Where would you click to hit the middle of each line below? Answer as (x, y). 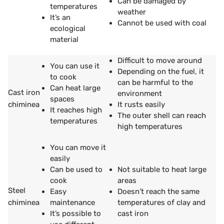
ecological (68, 28)
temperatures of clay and (161, 202)
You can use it (75, 66)
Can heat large (75, 88)
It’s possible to (75, 213)
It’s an (60, 17)
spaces (62, 99)
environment (140, 93)
